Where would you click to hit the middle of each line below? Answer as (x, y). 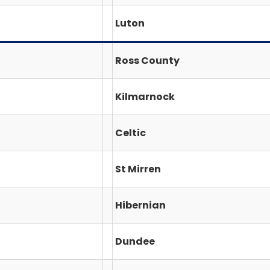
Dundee (135, 241)
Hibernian (140, 205)
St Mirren (138, 169)
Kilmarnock (145, 96)
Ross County (147, 60)
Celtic (130, 133)
